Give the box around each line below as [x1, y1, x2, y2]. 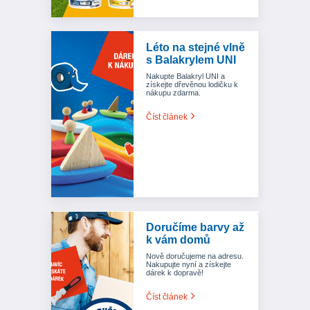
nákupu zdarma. [146, 89, 201, 98]
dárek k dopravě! [146, 268, 203, 277]
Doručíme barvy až [146, 221, 244, 234]
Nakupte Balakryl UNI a [146, 72, 225, 81]
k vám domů [146, 234, 210, 246]
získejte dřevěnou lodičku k [146, 80, 238, 89]
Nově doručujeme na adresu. [146, 252, 244, 261]
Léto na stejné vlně [146, 42, 245, 54]
